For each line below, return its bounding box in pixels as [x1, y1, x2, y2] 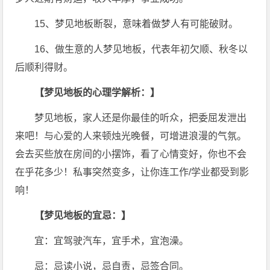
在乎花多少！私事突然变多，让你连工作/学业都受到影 [15, 167, 250, 177]
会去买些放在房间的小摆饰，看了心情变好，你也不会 [15, 149, 247, 159]
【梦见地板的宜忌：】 [34, 210, 131, 221]
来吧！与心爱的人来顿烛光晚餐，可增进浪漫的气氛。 [15, 131, 247, 141]
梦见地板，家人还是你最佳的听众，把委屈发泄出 [34, 113, 247, 123]
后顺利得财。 [15, 62, 74, 72]
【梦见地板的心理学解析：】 [34, 87, 160, 98]
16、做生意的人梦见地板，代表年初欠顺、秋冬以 [34, 44, 248, 54]
